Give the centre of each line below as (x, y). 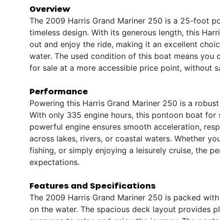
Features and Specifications (93, 185)
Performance (59, 91)
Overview (50, 8)
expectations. (55, 162)
